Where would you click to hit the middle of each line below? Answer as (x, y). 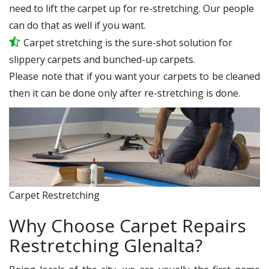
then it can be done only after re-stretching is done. (125, 93)
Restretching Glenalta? (106, 245)
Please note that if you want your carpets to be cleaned (134, 76)
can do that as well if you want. (77, 25)
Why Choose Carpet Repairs (128, 225)
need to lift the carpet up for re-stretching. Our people (131, 8)
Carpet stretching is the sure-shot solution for (128, 42)
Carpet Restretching (54, 195)
